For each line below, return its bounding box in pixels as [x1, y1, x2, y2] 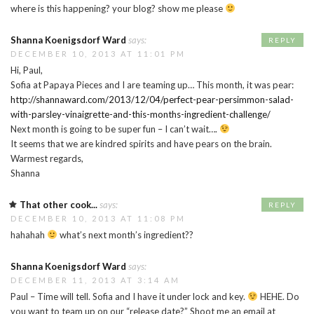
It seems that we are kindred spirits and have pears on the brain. [11, 137, 272, 149]
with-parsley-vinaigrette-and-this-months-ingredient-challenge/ [11, 108, 271, 120]
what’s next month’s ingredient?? [57, 228, 193, 240]
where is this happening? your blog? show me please [11, 2, 225, 14]
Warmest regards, [11, 152, 83, 164]
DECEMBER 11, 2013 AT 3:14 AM [11, 275, 180, 285]
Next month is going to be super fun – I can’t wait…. [11, 123, 219, 135]
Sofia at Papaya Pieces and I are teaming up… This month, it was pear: [11, 78, 294, 90]
